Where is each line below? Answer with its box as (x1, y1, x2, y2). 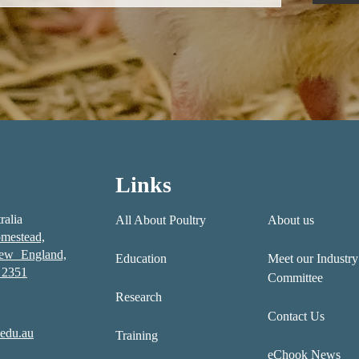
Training (115, 329, 158, 343)
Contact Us (267, 309, 325, 324)
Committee (267, 271, 323, 285)
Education (115, 252, 167, 266)
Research (115, 290, 162, 305)
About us (267, 213, 314, 228)
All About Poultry (115, 213, 206, 228)
